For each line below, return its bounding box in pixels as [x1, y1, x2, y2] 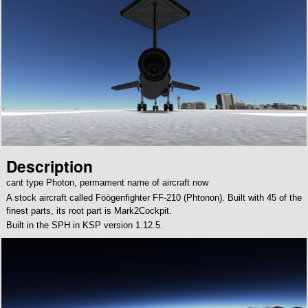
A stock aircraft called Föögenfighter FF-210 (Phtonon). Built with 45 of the [5, 192, 302, 203]
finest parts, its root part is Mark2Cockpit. [5, 205, 172, 216]
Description [5, 155, 93, 178]
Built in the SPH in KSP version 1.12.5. [5, 220, 163, 231]
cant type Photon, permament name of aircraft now [5, 177, 208, 188]
